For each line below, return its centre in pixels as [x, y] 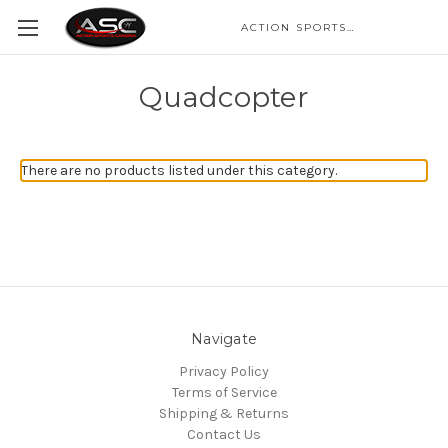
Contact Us [224, 434]
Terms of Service [224, 392]
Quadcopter [224, 97]
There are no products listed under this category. [179, 170]
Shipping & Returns [224, 413]
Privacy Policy [224, 371]
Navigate [224, 339]
